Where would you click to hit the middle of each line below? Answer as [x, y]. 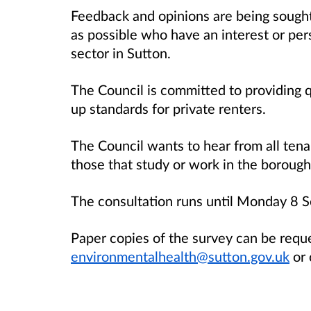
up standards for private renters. [168, 108]
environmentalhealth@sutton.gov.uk [180, 257]
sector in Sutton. [121, 52]
